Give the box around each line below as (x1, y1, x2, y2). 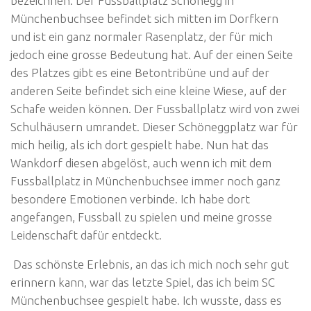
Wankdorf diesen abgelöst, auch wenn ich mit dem (10, 155, 271, 169)
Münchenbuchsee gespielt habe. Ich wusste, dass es (10, 294, 282, 308)
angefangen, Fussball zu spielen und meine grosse (10, 210, 272, 224)
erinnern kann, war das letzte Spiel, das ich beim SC (10, 276, 275, 289)
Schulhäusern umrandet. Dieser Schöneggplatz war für (10, 119, 298, 133)
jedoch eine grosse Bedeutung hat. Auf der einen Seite (10, 47, 293, 61)
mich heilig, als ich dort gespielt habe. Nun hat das (10, 137, 269, 151)
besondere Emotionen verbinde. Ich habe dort (10, 192, 250, 205)
